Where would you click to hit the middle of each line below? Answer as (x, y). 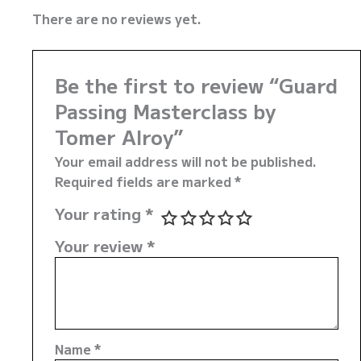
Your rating (100, 213)
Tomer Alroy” (119, 136)
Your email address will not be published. (185, 161)
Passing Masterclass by (165, 110)
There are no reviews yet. (117, 19)
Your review (100, 245)
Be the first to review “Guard (196, 85)
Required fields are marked (144, 181)
